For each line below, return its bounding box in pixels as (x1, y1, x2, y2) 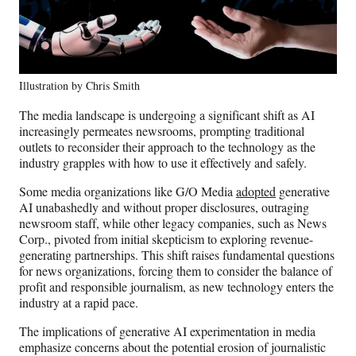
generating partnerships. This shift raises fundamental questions (19, 246, 335, 263)
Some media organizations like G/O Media (19, 182, 233, 199)
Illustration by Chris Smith (19, 77, 140, 93)
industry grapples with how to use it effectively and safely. (19, 153, 311, 171)
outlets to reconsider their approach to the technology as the (19, 137, 315, 155)
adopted (236, 182, 276, 199)
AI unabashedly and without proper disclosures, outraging (19, 198, 309, 215)
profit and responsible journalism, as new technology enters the (19, 277, 334, 295)
